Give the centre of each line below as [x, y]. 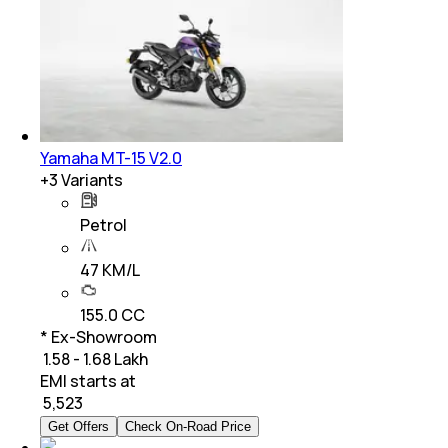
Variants [90, 179]
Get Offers [78, 426]
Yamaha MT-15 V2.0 [111, 157]
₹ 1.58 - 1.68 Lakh [94, 358]
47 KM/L [110, 269]
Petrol [103, 224]
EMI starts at [88, 380]
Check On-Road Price [188, 426]
